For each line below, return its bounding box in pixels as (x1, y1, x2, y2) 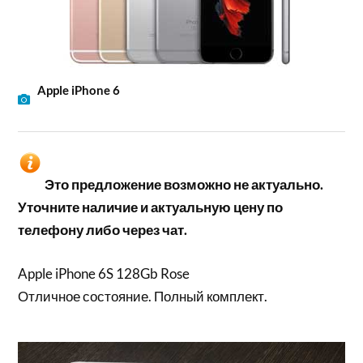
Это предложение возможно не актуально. (45, 176, 324, 194)
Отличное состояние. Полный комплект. (18, 287, 268, 305)
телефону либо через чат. (18, 221, 188, 239)
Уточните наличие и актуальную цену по (18, 199, 284, 216)
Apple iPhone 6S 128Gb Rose (18, 264, 190, 282)
